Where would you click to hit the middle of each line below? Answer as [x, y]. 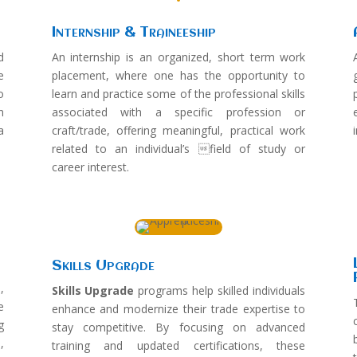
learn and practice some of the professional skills [178, 94]
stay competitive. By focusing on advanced [178, 328]
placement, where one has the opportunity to [178, 76]
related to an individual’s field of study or [178, 149]
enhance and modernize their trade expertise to [178, 309]
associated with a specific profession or [178, 112]
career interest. [90, 167]
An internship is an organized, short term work [178, 57]
